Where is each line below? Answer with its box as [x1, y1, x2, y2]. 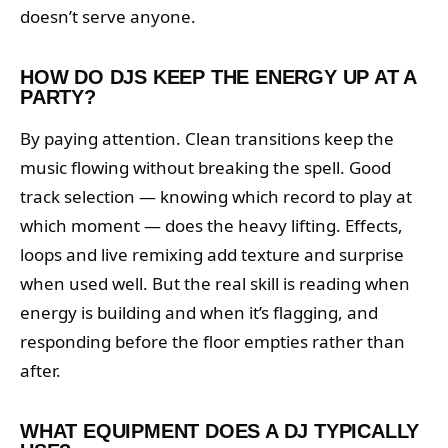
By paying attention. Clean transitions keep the [20, 127, 394, 151]
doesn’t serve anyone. [20, 5, 196, 29]
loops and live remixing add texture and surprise [20, 243, 404, 267]
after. [20, 359, 61, 383]
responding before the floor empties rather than [20, 330, 405, 354]
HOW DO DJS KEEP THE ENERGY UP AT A [20, 66, 417, 89]
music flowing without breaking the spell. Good [20, 156, 391, 180]
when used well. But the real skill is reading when [20, 272, 410, 296]
